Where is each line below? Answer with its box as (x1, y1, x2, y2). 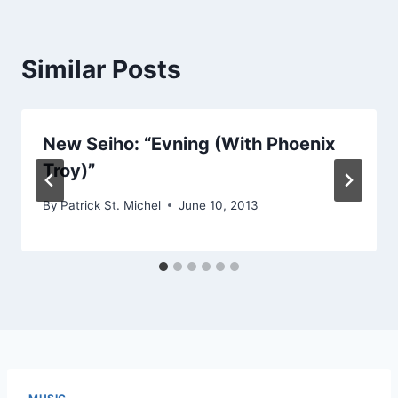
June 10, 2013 (179, 197, 259, 212)
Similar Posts (21, 54, 181, 85)
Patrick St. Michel (60, 197, 162, 212)
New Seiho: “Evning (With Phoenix (43, 133, 335, 155)
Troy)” (43, 160, 95, 182)
